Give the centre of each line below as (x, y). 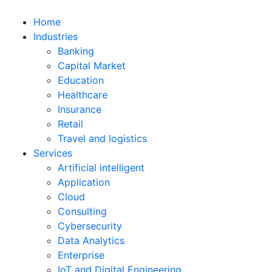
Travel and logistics (102, 138)
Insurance (80, 109)
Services (53, 153)
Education (81, 80)
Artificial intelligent (101, 168)
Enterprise (81, 255)
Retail (70, 124)
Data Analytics (91, 240)
